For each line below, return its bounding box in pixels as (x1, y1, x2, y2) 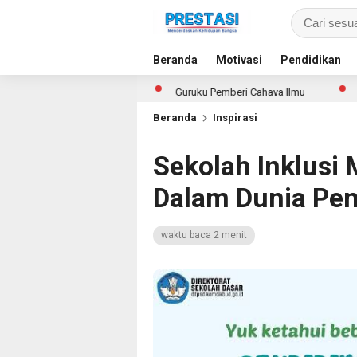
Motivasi (216, 53, 262, 66)
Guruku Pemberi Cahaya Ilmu (106, 86, 237, 98)
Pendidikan (280, 53, 341, 66)
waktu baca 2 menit (161, 229, 247, 241)
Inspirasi (213, 112, 257, 124)
